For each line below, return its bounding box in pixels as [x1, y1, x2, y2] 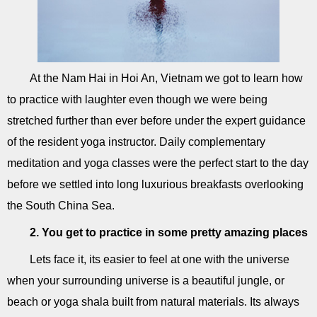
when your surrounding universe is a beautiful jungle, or [7, 275, 284, 287]
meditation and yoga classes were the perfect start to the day [7, 157, 309, 169]
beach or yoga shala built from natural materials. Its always [7, 296, 299, 308]
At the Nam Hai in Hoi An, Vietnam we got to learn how [30, 72, 303, 84]
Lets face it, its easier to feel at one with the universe [30, 253, 289, 265]
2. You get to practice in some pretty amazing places [30, 226, 308, 238]
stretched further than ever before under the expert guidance [7, 115, 306, 127]
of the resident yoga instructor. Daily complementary [7, 136, 265, 148]
